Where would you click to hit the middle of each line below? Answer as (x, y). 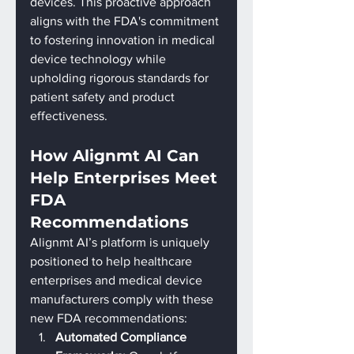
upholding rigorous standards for (121, 78)
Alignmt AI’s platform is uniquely (121, 242)
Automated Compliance (122, 337)
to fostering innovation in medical (124, 40)
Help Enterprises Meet (126, 178)
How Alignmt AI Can (117, 156)
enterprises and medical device (118, 280)
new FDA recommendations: (109, 318)
